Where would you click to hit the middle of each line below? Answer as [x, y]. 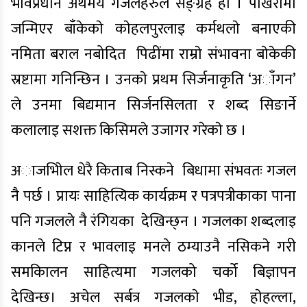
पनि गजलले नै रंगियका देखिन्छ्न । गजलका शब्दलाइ [153, 222]
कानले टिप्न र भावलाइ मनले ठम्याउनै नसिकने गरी [153, 247]
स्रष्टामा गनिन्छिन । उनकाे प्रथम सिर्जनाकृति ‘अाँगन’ [153, 80]
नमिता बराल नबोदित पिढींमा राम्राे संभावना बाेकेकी [153, 54]
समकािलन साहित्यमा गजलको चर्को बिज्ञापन [153, 272]
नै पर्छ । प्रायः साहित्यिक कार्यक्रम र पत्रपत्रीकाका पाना [153, 196]
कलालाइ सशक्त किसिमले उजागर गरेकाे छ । [129, 131]
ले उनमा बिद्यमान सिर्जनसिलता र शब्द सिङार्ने [153, 105]
